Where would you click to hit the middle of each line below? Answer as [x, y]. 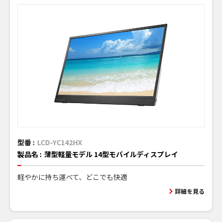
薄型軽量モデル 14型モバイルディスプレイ [111, 154]
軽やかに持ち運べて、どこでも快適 [72, 177]
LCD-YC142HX [60, 142]
